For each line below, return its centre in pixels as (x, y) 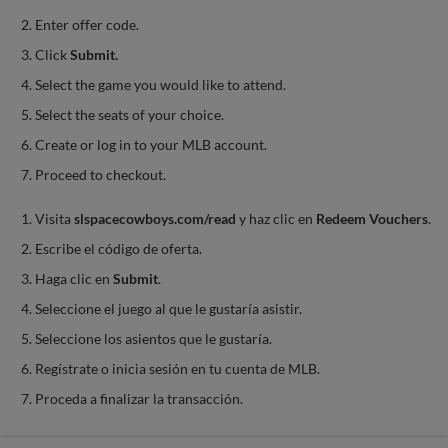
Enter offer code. (87, 25)
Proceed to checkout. (100, 175)
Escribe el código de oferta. (118, 249)
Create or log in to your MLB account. (151, 145)
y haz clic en (276, 219)
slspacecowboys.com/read (155, 219)
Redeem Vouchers (372, 219)
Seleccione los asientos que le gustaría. (153, 339)
